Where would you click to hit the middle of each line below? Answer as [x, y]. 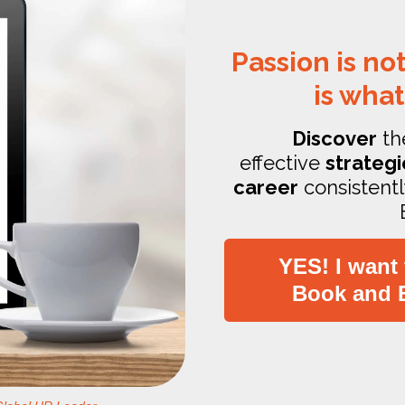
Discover [334, 138]
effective [283, 162]
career [265, 187]
